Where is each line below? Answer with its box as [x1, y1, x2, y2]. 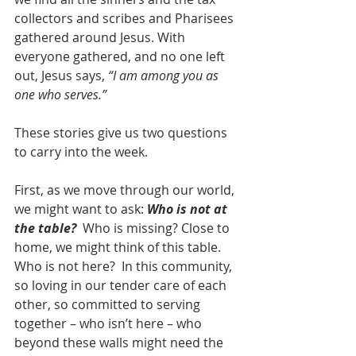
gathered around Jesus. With [14, 29, 188, 47]
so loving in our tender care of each [14, 277, 230, 295]
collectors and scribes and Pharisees [14, 10, 237, 28]
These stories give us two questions [14, 124, 230, 142]
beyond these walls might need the [14, 334, 226, 352]
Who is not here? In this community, [14, 257, 235, 276]
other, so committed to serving [14, 296, 203, 314]
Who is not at [147, 200, 230, 219]
